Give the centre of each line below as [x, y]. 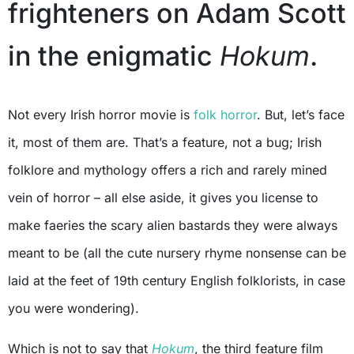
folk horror [225, 115]
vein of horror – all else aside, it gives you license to [163, 198]
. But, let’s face [301, 115]
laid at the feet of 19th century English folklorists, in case [177, 281]
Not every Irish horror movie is [105, 115]
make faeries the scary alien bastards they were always [173, 226]
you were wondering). [73, 309]
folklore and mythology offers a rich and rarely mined [168, 170]
